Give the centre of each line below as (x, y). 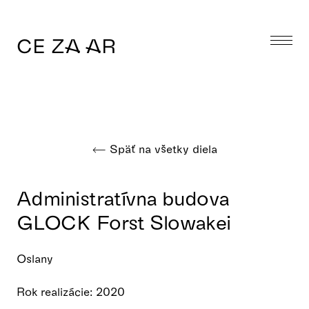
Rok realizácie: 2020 (71, 291)
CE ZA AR (66, 45)
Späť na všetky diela (162, 149)
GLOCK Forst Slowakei (124, 222)
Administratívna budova (123, 198)
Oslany (35, 258)
